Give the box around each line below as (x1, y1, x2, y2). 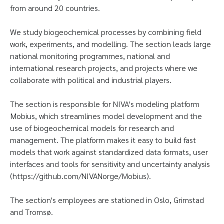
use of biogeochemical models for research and (10, 122, 174, 133)
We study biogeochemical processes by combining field (10, 26, 201, 37)
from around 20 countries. (10, 2, 102, 13)
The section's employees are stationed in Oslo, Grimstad (10, 194, 204, 205)
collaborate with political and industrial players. (10, 74, 173, 85)
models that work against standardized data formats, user (10, 146, 208, 157)
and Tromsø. (10, 206, 55, 217)
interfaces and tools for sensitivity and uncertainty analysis (10, 158, 210, 169)
